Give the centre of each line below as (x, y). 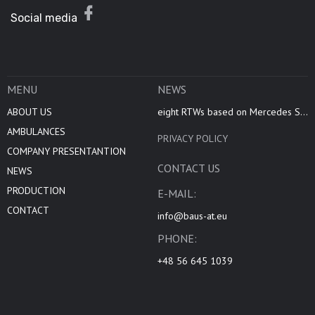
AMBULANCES (36, 132)
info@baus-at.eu (192, 216)
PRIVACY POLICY (193, 139)
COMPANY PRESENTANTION (66, 152)
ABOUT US (30, 112)
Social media (44, 18)
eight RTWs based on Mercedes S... (233, 112)
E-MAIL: (177, 194)
